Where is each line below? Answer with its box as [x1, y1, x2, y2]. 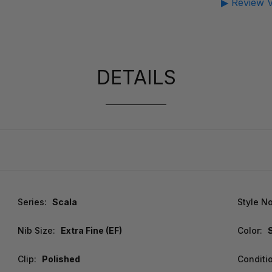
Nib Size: [18, 225, 56, 236]
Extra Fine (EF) [61, 225, 123, 236]
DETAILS [96, 66, 176, 90]
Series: [18, 197, 47, 208]
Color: [237, 225, 263, 236]
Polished [42, 254, 81, 265]
